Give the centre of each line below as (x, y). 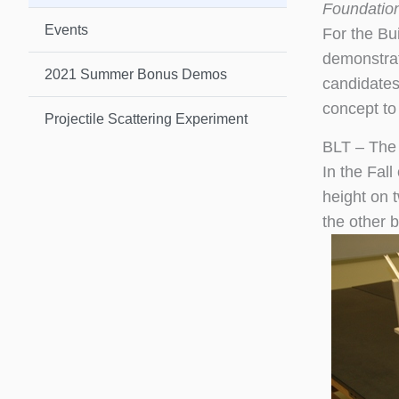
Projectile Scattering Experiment (146, 118)
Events (66, 29)
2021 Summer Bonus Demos (136, 74)
